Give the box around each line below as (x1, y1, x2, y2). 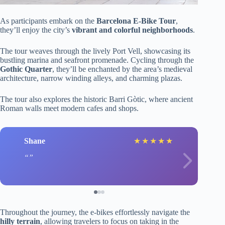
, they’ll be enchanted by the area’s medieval (52, 65, 192, 74)
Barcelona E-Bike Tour (96, 17, 176, 26)
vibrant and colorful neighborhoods (72, 26, 193, 35)
